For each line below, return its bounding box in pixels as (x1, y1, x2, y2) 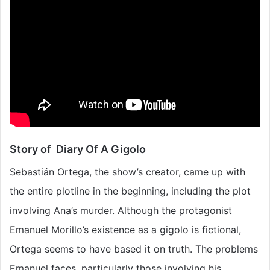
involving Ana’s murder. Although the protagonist (10, 204, 232, 217)
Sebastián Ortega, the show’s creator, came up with (10, 166, 245, 178)
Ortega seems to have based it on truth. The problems (10, 243, 258, 256)
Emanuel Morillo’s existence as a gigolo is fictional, (10, 224, 241, 236)
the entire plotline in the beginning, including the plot (10, 185, 251, 198)
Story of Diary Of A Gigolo (10, 143, 146, 156)
